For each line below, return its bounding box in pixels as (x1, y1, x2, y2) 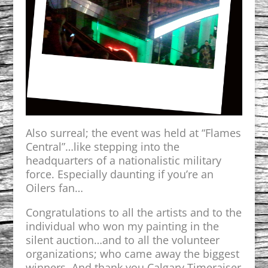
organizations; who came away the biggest (25, 246, 239, 261)
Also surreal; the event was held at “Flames (25, 126, 241, 141)
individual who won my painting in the (25, 219, 219, 234)
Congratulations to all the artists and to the (25, 205, 242, 220)
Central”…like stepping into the (25, 139, 179, 154)
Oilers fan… (25, 181, 83, 196)
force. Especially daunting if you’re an (25, 167, 214, 182)
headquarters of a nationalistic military (25, 153, 221, 168)
